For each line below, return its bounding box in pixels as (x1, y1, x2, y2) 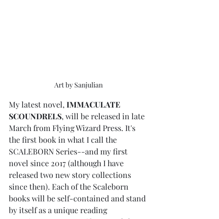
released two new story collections (9, 170, 133, 180)
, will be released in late (62, 111, 147, 122)
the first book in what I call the (9, 134, 119, 145)
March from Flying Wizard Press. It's (9, 123, 137, 133)
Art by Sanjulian (54, 80, 103, 90)
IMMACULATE (66, 99, 122, 110)
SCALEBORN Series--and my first (9, 146, 130, 157)
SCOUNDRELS (9, 111, 62, 122)
